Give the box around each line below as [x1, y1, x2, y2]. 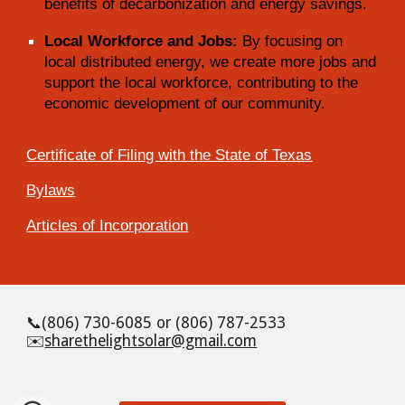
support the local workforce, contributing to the [44, 72, 359, 91]
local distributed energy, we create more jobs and [44, 52, 377, 71]
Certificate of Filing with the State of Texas [26, 145, 313, 164]
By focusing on [238, 31, 344, 50]
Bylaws [26, 180, 76, 199]
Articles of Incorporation [26, 215, 189, 234]
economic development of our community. [44, 93, 326, 112]
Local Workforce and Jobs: [44, 31, 239, 50]
